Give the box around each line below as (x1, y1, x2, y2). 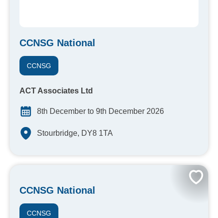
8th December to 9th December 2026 (37, 107, 164, 116)
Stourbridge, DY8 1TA (37, 129, 113, 138)
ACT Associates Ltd (19, 87, 93, 95)
